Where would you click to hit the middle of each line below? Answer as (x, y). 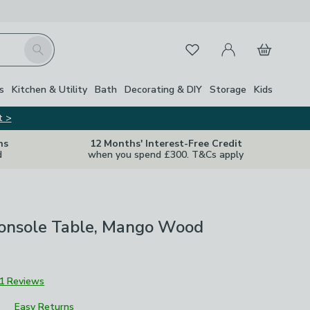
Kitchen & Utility (49, 89)
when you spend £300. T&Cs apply (166, 155)
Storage (228, 89)
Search (39, 44)
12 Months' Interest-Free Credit (166, 144)
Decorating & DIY (163, 89)
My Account (241, 42)
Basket (265, 42)
